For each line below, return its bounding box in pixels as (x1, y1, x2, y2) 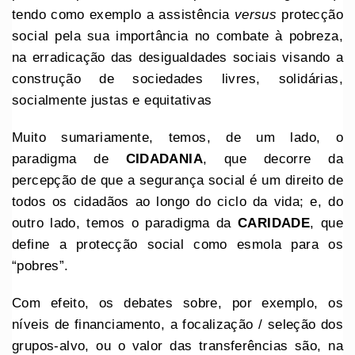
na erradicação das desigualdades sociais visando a (12, 50, 343, 66)
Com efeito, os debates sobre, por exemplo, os (12, 296, 343, 311)
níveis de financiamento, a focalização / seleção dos (12, 317, 343, 333)
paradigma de (12, 151, 126, 167)
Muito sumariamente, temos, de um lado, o (12, 130, 343, 146)
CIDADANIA (125, 151, 204, 167)
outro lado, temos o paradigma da (12, 216, 239, 231)
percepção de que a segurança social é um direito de (12, 173, 343, 189)
